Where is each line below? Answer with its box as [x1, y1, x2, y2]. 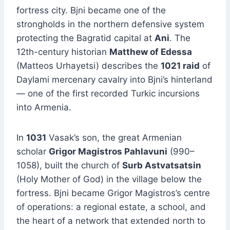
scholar [16, 146, 49, 157]
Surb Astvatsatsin [122, 160, 201, 171]
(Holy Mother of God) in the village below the [16, 174, 202, 185]
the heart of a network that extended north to [16, 216, 205, 226]
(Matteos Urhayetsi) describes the [16, 61, 161, 71]
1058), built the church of [16, 160, 122, 171]
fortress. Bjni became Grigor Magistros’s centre [16, 188, 210, 199]
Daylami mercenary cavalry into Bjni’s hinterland [16, 74, 213, 85]
